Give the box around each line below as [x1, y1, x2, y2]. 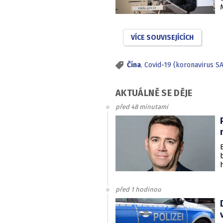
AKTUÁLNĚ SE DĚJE [115, 87, 193, 99]
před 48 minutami [115, 103, 168, 111]
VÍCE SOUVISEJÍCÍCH [131, 33, 194, 42]
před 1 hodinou [115, 186, 161, 194]
